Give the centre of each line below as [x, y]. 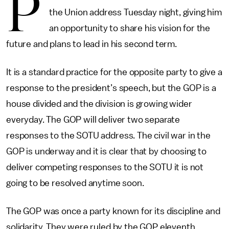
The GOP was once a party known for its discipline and [113, 211]
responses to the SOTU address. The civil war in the [108, 135]
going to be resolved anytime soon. [75, 183]
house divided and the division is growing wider [99, 104]
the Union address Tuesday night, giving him [135, 12]
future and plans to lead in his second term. [91, 44]
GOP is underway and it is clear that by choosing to [106, 151]
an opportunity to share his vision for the [130, 28]
